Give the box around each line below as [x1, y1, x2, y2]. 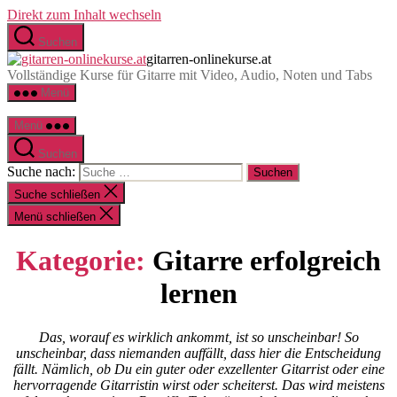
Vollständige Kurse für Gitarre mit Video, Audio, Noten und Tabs [7, 67, 372, 82]
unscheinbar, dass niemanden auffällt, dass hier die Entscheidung [16, 345, 381, 361]
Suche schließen [14, 188, 100, 201]
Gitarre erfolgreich [152, 245, 381, 277]
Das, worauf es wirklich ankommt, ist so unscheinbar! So [38, 329, 359, 345]
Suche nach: [7, 164, 75, 179]
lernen [160, 277, 237, 310]
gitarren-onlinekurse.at [146, 51, 271, 66]
